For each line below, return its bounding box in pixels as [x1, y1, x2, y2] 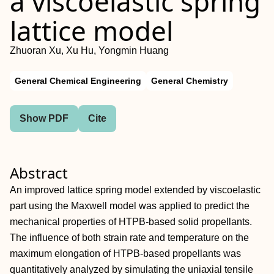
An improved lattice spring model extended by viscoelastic [10, 185, 261, 195]
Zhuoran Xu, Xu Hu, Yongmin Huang [10, 45, 169, 56]
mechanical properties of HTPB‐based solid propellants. [10, 217, 252, 227]
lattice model [10, 12, 173, 49]
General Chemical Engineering [15, 76, 141, 86]
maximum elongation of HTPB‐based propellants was [10, 248, 241, 259]
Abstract [10, 163, 68, 183]
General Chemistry [151, 76, 228, 86]
